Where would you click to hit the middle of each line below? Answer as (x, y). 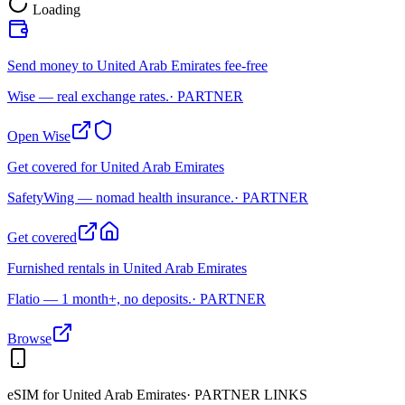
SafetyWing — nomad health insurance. (121, 197)
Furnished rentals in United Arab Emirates (127, 268)
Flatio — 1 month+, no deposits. (99, 298)
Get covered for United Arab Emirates (116, 166)
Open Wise (39, 136)
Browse (29, 338)
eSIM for (35, 394)
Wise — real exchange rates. (88, 96)
